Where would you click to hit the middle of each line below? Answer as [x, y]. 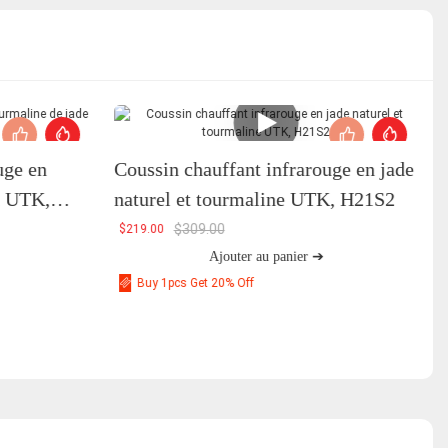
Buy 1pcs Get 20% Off [195, 282]
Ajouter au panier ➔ [266, 256]
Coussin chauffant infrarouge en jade [263, 168]
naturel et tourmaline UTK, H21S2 [254, 198]
